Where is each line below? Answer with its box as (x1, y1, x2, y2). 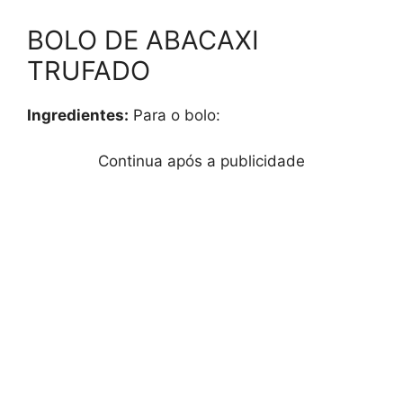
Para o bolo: (129, 106, 220, 125)
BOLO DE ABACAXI (27, 24, 259, 57)
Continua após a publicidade (98, 151, 305, 170)
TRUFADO (27, 55, 150, 87)
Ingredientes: (27, 106, 129, 125)
